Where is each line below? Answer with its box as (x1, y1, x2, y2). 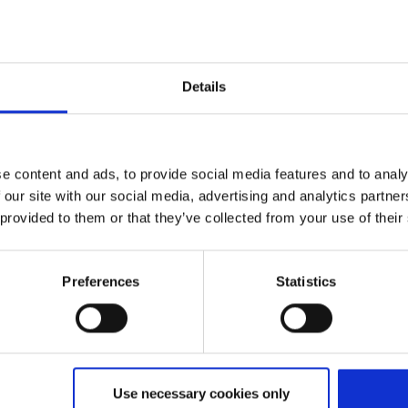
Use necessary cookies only (112, 385, 290, 402)
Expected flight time (140, 106, 268, 122)
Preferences (62, 273, 140, 290)
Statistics (276, 273, 336, 290)
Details (181, 78, 227, 95)
